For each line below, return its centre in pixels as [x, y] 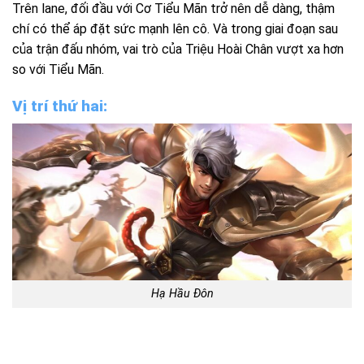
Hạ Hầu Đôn [182, 294]
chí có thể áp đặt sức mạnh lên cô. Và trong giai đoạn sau [175, 29]
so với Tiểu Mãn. [58, 70]
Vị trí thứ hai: [60, 106]
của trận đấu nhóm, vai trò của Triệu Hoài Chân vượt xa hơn [178, 50]
